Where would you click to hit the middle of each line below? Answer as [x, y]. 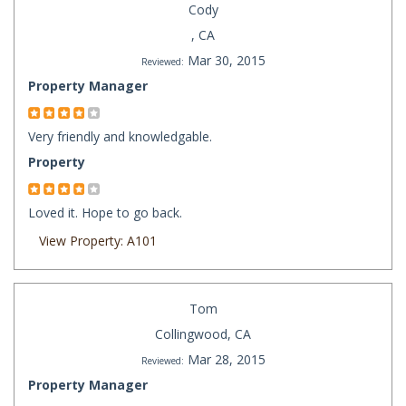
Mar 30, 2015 [226, 61]
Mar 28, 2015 [226, 360]
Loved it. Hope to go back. [105, 213]
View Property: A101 [98, 241]
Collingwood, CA [203, 334]
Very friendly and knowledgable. [120, 137]
